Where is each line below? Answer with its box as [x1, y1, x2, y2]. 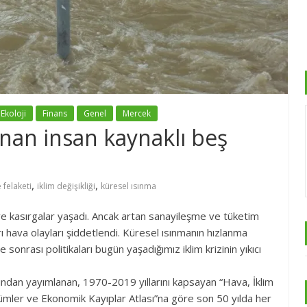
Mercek [123, 107, 151, 119]
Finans [42, 107, 67, 119]
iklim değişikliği [37, 180, 95, 192]
